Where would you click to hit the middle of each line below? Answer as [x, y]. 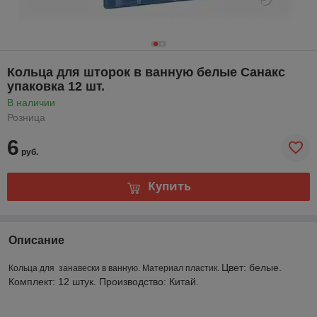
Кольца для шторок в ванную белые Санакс [146, 72]
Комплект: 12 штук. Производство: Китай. [104, 281]
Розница [26, 117]
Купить [169, 186]
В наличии [31, 102]
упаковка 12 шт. [56, 86]
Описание [36, 240]
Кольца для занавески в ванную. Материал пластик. [115, 268]
